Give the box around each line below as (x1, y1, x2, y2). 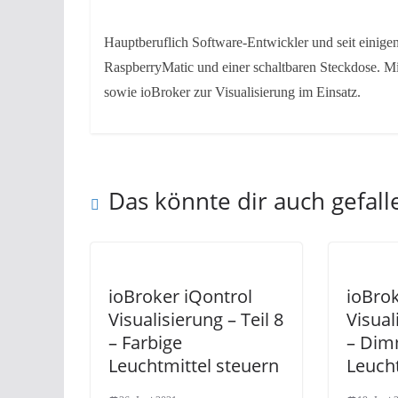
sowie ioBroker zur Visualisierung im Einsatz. (104, 84, 362, 100)
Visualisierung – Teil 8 (108, 306, 283, 331)
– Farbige (108, 330, 182, 354)
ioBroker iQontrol (108, 283, 252, 308)
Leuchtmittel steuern (108, 353, 279, 378)
